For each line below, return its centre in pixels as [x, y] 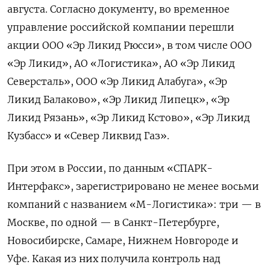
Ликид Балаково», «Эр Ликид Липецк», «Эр [118, 99]
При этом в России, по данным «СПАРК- [110, 168]
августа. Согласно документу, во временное [118, 9]
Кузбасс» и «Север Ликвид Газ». [88, 135]
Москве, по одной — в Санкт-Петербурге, [113, 222]
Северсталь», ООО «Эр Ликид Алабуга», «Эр [117, 81]
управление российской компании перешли [121, 27]
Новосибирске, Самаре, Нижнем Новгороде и [123, 240]
